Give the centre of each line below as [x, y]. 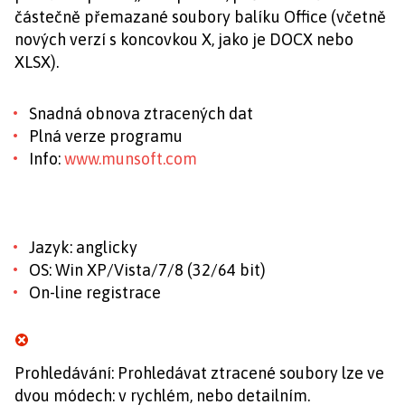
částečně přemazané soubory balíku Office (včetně [200, 17]
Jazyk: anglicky [83, 247]
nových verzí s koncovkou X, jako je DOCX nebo [184, 39]
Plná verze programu [106, 136]
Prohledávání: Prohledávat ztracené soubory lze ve [199, 373]
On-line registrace [95, 292]
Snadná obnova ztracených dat [141, 113]
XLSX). [37, 62]
